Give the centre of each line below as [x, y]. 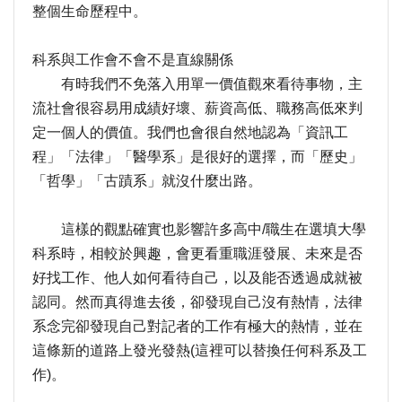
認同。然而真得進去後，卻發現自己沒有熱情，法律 [197, 301]
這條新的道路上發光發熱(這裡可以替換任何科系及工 [200, 350]
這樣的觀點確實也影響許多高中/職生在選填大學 [199, 229]
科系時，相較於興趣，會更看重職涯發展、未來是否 [197, 253]
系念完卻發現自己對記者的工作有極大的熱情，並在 [197, 326]
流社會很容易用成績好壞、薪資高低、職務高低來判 [197, 108]
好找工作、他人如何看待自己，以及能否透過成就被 [197, 277]
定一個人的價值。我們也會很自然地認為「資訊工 [190, 132]
